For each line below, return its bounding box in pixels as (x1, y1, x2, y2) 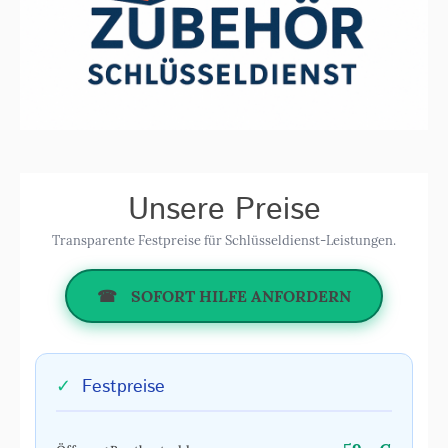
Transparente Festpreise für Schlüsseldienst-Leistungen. (52, 232, 396, 249)
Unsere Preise (127, 188, 321, 232)
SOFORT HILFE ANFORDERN (127, 286, 351, 306)
